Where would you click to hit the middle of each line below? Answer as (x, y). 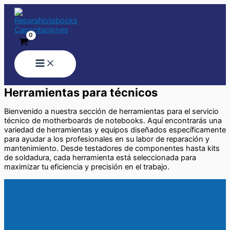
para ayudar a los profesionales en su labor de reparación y (107, 139)
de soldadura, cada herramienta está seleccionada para (100, 158)
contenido (21, 23)
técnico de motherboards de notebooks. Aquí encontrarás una (113, 121)
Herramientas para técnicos (81, 92)
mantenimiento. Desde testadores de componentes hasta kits (112, 149)
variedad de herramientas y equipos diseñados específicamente (115, 130)
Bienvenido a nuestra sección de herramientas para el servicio (111, 112)
